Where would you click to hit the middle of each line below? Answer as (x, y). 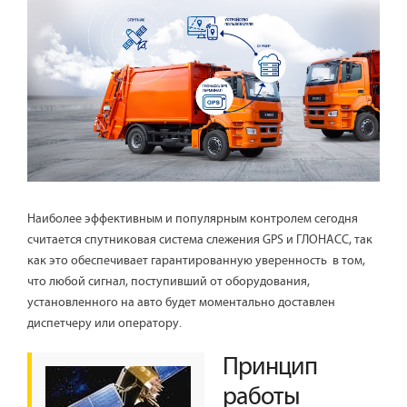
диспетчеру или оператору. (104, 324)
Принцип (270, 368)
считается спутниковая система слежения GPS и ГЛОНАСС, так (200, 240)
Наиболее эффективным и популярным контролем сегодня (193, 219)
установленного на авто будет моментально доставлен (181, 303)
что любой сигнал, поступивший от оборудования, (169, 282)
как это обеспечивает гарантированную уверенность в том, (196, 261)
